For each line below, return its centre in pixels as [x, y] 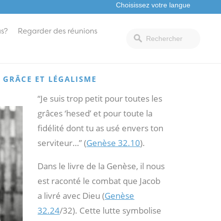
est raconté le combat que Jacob [99, 181]
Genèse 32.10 [113, 143]
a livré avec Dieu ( [71, 196]
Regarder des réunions [57, 31]
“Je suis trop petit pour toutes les [100, 99]
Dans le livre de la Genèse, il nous [101, 166]
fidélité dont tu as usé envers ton [101, 128]
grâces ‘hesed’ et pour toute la [95, 113]
